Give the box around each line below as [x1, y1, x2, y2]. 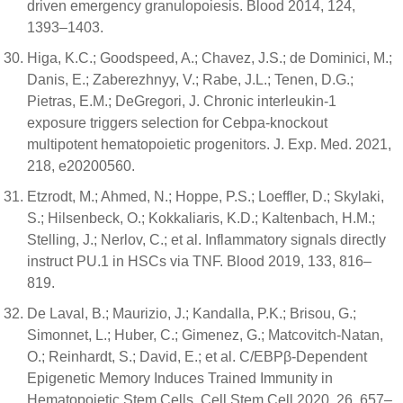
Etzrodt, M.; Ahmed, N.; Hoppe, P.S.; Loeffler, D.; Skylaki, [27, 189, 384, 204]
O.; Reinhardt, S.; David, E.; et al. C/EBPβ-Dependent [27, 349, 367, 364]
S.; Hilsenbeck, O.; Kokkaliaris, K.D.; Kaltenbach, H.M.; [27, 210, 375, 226]
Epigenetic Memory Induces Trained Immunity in [27, 371, 333, 386]
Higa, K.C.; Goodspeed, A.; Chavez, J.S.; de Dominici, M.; [27, 50, 392, 66]
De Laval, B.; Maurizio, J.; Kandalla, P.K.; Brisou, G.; [27, 306, 356, 321]
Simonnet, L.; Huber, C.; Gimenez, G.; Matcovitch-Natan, [27, 327, 383, 343]
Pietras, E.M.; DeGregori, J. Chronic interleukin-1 [27, 94, 336, 109]
